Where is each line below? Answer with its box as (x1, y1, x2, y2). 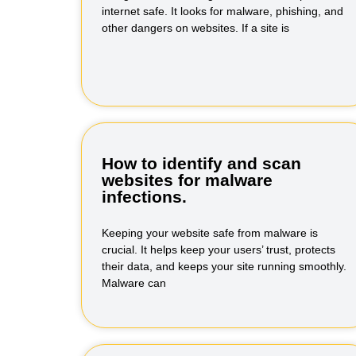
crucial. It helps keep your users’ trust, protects (102, 243, 335, 256)
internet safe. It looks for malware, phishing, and (102, 5, 343, 17)
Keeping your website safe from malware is (102, 226, 318, 239)
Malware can (102, 277, 166, 289)
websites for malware (102, 171, 273, 189)
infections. (102, 188, 187, 206)
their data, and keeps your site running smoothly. (102, 260, 346, 273)
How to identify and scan (102, 154, 301, 172)
